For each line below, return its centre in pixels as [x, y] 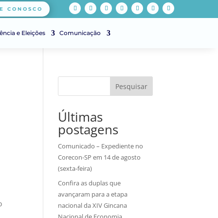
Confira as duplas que [90, 183]
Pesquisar [131, 86]
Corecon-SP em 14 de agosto [100, 157]
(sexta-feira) [75, 168]
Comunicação [80, 33]
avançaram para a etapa [93, 194]
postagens [88, 129]
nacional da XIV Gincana [93, 205]
